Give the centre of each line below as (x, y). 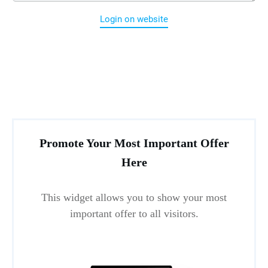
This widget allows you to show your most (134, 198)
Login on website (134, 19)
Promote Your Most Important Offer (134, 143)
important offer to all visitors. (134, 214)
